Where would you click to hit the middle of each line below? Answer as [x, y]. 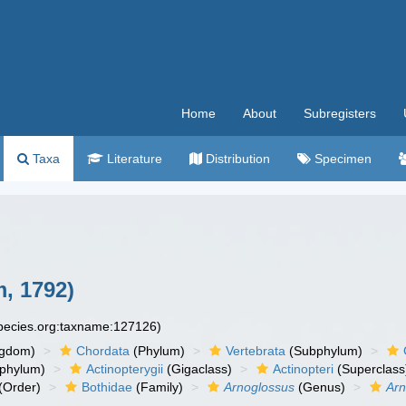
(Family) [158, 387]
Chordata [103, 351]
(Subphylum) [324, 351]
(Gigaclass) [198, 369]
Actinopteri [304, 369]
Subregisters [340, 113]
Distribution [236, 159]
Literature [133, 159]
